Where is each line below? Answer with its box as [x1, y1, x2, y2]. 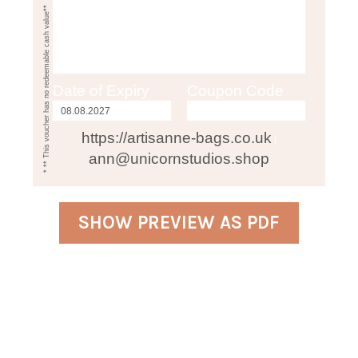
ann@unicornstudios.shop [89, 150, 269, 168]
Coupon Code [187, 82, 284, 100]
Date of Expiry [53, 82, 149, 100]
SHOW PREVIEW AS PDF [78, 212, 280, 234]
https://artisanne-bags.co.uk [82, 129, 272, 147]
